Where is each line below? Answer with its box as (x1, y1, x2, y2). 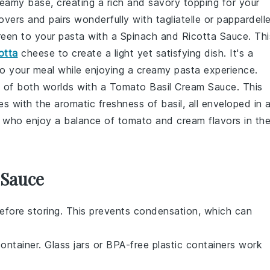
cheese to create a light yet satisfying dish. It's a (17, 47, 253, 59)
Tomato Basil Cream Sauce (109, 81, 237, 93)
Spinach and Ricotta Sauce (120, 30, 248, 42)
